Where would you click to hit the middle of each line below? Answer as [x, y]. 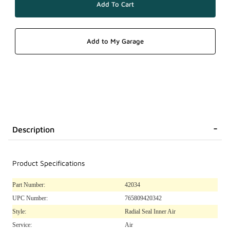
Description [33, 129]
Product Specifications [49, 163]
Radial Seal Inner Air [150, 211]
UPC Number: [30, 198]
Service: [22, 225]
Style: [19, 211]
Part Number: [29, 185]
